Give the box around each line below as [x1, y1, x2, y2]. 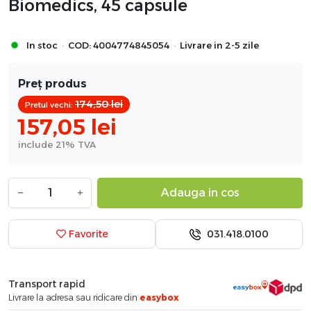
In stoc [26, 40, 58, 51]
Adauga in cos [160, 185, 239, 199]
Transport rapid [8, 277, 85, 290]
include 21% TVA [18, 138, 96, 150]
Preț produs [18, 76, 87, 90]
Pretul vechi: [25, 99, 75, 110]
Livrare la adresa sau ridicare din [8, 292, 140, 303]
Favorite [65, 228, 108, 241]
